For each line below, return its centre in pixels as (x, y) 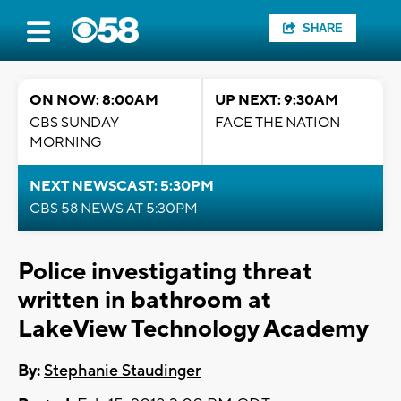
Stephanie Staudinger (122, 371)
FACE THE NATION (277, 123)
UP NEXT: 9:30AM (277, 100)
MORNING (66, 142)
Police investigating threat (165, 272)
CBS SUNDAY (74, 123)
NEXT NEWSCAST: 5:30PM (122, 186)
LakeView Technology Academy (193, 329)
